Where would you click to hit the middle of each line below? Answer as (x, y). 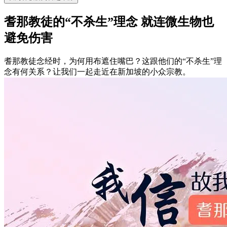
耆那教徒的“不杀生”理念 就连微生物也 (109, 22)
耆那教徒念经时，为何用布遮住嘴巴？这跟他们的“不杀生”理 (113, 61)
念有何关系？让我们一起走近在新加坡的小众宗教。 (97, 71)
